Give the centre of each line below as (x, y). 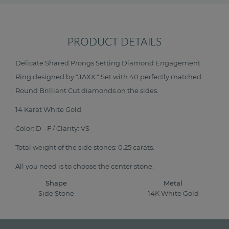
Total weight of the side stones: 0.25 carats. (85, 147)
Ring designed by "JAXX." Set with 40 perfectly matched (108, 77)
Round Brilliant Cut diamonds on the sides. (87, 91)
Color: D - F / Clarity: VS (52, 129)
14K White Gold (173, 193)
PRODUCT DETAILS (114, 42)
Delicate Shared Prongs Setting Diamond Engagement (108, 63)
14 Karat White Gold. (49, 110)
